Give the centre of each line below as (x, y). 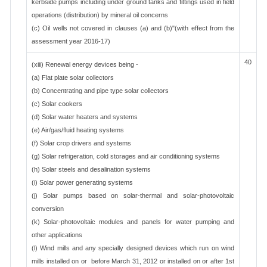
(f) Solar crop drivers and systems (81, 143)
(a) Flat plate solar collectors (73, 77)
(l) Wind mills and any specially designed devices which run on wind (133, 248)
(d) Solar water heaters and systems (85, 117)
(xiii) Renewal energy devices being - (85, 64)
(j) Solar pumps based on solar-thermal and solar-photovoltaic (133, 195)
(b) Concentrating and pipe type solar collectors (100, 91)
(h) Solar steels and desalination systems (91, 169)
